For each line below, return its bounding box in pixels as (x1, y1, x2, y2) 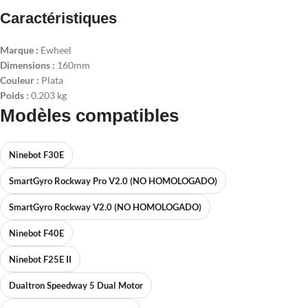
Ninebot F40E (9, 228, 64, 239)
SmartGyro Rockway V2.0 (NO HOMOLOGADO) (9, 201, 201, 213)
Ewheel (38, 44, 71, 56)
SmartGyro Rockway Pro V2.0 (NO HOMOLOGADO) (9, 175, 217, 187)
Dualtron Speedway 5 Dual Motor (9, 280, 143, 291)
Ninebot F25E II (9, 254, 71, 265)
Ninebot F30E (9, 149, 64, 161)
